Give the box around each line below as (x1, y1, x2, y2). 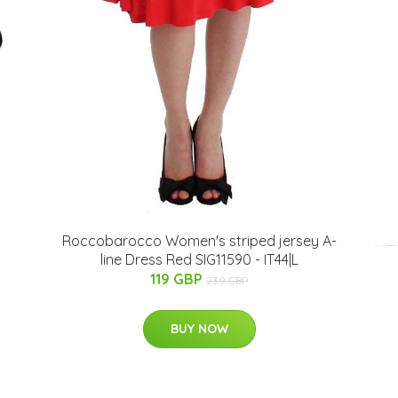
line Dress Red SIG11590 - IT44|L (99, 251, 298, 269)
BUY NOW (170, 321, 228, 338)
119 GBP (150, 270, 206, 289)
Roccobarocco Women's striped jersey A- (61, 232, 337, 251)
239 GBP (206, 274, 248, 288)
